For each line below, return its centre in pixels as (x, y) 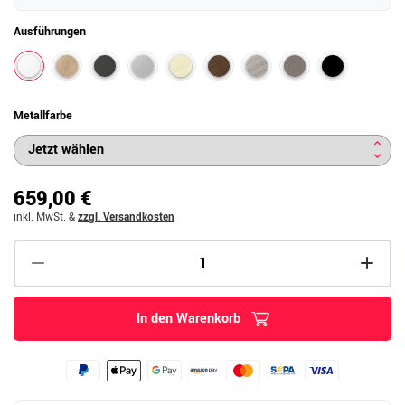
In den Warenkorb (188, 318)
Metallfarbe (43, 115)
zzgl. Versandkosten (126, 217)
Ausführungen (50, 31)
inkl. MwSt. (40, 217)
